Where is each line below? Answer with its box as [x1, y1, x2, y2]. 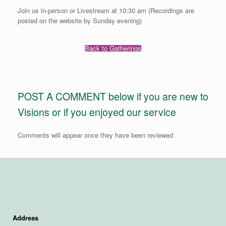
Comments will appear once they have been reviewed [18, 130, 173, 140]
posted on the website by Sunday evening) [18, 16, 142, 26]
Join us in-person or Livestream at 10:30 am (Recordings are [18, 6, 194, 16]
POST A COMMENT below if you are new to [18, 89, 208, 104]
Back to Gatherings [85, 43, 141, 53]
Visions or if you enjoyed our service [18, 105, 176, 120]
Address [13, 212, 38, 222]
